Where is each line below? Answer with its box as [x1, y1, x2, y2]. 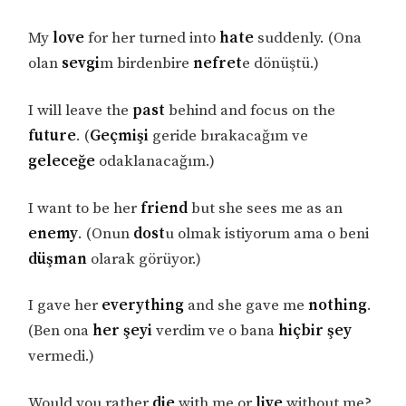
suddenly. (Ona [254, 27, 362, 48]
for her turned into [84, 27, 220, 48]
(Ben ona [28, 321, 93, 342]
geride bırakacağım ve [149, 125, 309, 146]
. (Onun [78, 223, 134, 244]
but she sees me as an [188, 198, 343, 218]
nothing [308, 295, 368, 316]
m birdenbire [100, 53, 194, 73]
